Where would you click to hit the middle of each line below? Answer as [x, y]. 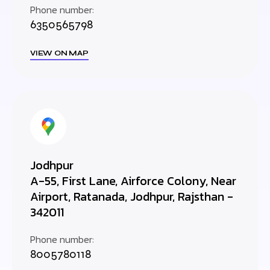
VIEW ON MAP [59, 53]
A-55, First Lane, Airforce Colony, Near [133, 181]
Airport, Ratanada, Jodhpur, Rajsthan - [132, 196]
